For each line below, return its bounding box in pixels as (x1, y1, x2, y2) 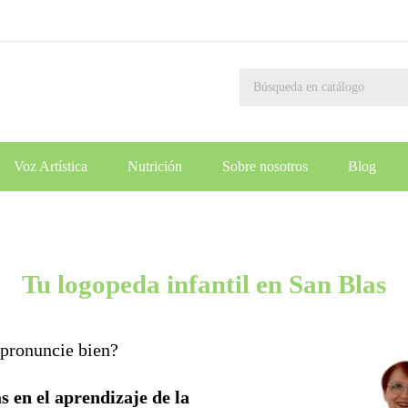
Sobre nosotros (221, 158, 308, 174)
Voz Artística (13, 158, 87, 174)
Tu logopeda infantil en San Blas (22, 270, 386, 299)
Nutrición (127, 158, 182, 174)
